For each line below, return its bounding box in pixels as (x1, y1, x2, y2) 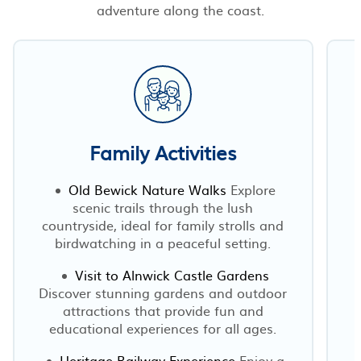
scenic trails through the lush (73, 197, 254, 217)
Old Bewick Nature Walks (68, 179, 227, 199)
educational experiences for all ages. (49, 317, 277, 338)
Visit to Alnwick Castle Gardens (75, 264, 270, 284)
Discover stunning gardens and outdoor (39, 282, 288, 302)
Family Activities (89, 137, 237, 167)
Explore (226, 179, 276, 199)
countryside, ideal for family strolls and (42, 214, 284, 234)
